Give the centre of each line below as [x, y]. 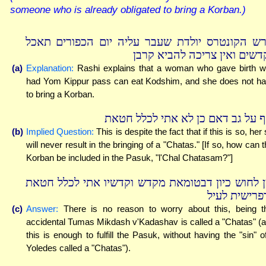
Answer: [42, 208]
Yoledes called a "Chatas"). [78, 248]
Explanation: [50, 68]
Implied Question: [60, 132]
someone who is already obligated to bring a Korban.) [128, 9]
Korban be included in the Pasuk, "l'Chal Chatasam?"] [129, 158]
